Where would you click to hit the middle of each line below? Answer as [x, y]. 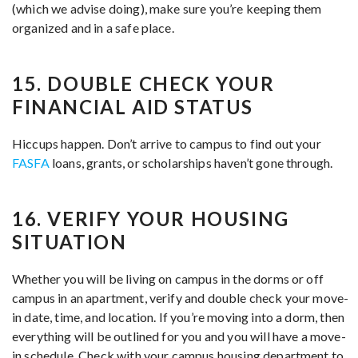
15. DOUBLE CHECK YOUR [143, 84]
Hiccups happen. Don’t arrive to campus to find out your [167, 143]
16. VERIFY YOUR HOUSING [151, 219]
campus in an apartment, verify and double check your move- [181, 298]
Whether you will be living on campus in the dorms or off [168, 278]
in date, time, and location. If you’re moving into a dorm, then [179, 317]
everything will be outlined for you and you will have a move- [179, 336]
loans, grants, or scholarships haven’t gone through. [191, 163]
